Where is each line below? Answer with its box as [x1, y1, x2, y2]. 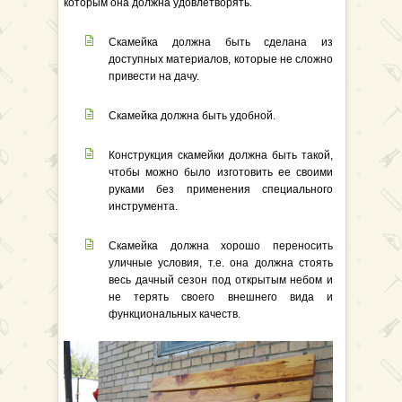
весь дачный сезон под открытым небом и [109, 274, 333, 286]
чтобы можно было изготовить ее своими [109, 166, 333, 179]
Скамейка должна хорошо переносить [109, 240, 333, 252]
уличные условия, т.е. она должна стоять [109, 257, 333, 269]
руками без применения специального [109, 183, 333, 196]
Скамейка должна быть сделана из [109, 36, 333, 48]
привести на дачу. [109, 70, 199, 83]
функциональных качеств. [109, 308, 240, 320]
